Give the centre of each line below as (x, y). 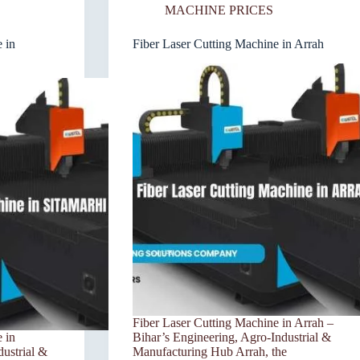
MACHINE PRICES (219, 10)
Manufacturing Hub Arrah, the (209, 351)
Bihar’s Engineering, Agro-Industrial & (231, 337)
